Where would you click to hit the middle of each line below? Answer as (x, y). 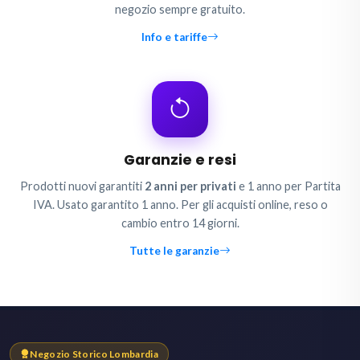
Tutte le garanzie (174, 250)
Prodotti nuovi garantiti (82, 186)
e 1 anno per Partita (288, 186)
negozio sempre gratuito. (180, 9)
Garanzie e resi (180, 160)
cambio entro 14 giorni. (180, 223)
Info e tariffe (174, 37)
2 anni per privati (190, 186)
